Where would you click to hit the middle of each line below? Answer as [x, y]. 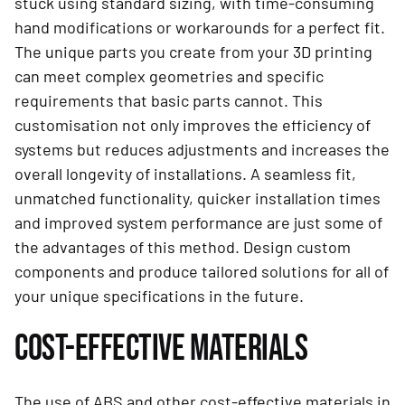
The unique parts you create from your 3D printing [193, 52]
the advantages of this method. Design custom [183, 247]
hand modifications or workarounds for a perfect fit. [200, 28]
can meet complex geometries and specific [169, 76]
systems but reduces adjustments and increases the [202, 150]
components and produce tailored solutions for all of [202, 272]
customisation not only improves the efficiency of [193, 125]
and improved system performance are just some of [198, 223]
